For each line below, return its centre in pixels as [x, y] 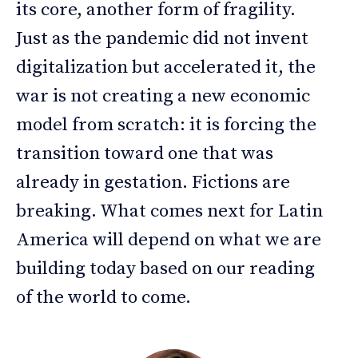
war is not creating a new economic [163, 96]
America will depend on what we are [169, 240]
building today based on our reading [165, 268]
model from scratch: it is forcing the [166, 125]
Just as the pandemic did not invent [162, 38]
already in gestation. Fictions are [153, 182]
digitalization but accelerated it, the [166, 67]
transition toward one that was [145, 153]
